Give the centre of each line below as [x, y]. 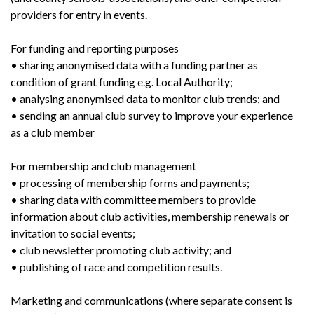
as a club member [53, 132]
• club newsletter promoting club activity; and [121, 250]
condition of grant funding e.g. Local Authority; [122, 81]
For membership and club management [103, 165]
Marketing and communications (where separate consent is [151, 300]
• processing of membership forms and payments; [130, 182]
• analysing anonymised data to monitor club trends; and [145, 98]
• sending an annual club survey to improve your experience [152, 115]
